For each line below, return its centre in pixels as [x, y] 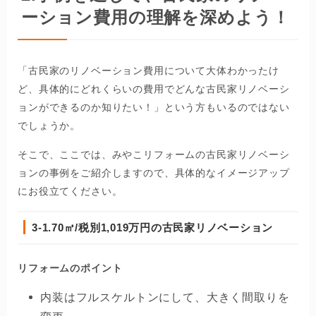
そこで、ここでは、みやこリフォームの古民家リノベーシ [154, 155]
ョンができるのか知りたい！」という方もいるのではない [154, 108]
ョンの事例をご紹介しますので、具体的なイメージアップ [154, 173]
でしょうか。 [49, 126]
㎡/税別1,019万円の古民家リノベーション [168, 228]
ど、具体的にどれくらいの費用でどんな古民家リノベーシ [154, 89]
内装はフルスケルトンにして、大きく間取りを [165, 298]
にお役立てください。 [70, 192]
